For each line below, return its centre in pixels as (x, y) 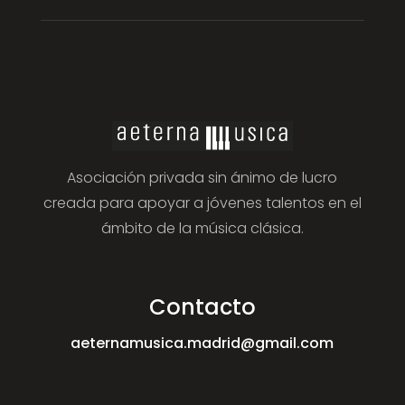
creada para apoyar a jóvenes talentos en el (202, 203)
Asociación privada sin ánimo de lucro (202, 178)
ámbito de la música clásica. (202, 229)
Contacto (202, 307)
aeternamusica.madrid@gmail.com (202, 344)
